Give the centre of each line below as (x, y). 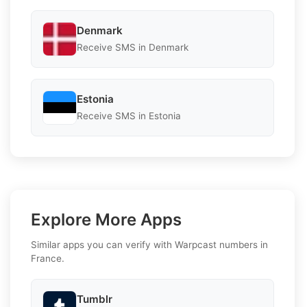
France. (48, 258)
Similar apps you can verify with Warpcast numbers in (149, 244)
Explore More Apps (106, 219)
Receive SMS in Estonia (129, 116)
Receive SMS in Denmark (133, 48)
